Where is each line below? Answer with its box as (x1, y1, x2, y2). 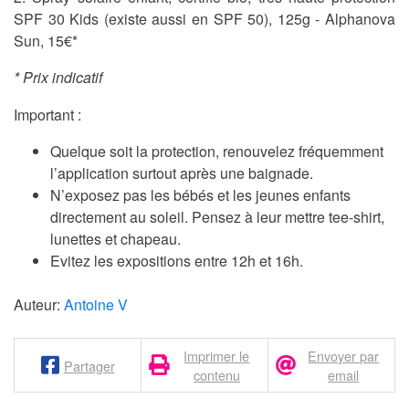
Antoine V (64, 294, 128, 316)
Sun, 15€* (14, 30, 78, 52)
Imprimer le (184, 346, 250, 366)
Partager (63, 355, 115, 375)
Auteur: (14, 294, 64, 316)
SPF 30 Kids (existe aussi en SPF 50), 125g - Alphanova (14, 8, 395, 30)
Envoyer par (308, 346, 380, 366)
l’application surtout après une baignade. (50, 163, 313, 184)
